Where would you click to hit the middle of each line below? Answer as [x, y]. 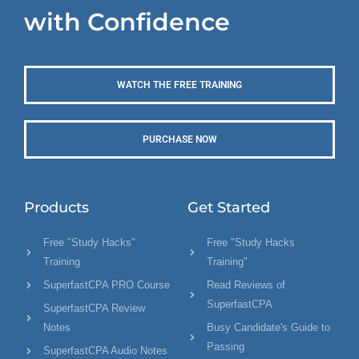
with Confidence [127, 22]
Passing [226, 346]
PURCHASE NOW [179, 139]
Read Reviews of [246, 284]
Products [56, 207]
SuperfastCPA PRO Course [107, 284]
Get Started [229, 207]
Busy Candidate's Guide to [268, 327]
